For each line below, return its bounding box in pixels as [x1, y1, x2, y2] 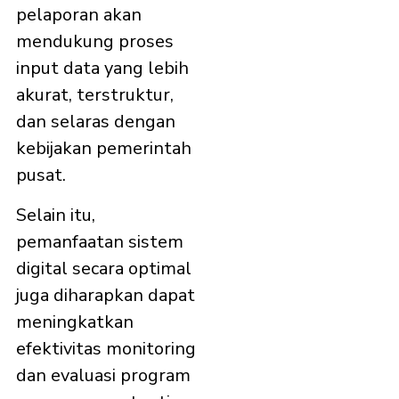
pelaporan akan [16, 3, 142, 28]
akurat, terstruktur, [16, 83, 174, 108]
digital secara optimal [16, 256, 191, 281]
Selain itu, [16, 202, 95, 227]
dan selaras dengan [16, 110, 175, 134]
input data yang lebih [16, 56, 189, 81]
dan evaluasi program [16, 362, 191, 387]
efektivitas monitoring [16, 336, 196, 361]
